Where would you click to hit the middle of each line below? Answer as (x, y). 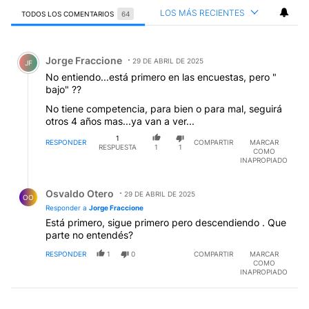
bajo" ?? (63, 89)
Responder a (67, 208)
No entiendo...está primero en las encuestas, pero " (161, 77)
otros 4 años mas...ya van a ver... (120, 121)
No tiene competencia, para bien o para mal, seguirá (164, 108)
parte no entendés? (89, 235)
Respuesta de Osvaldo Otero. (87, 183)
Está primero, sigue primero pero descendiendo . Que (166, 223)
